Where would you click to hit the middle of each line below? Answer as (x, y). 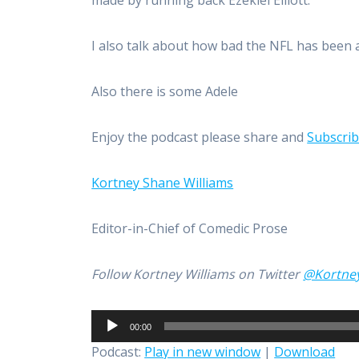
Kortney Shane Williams (163, 183)
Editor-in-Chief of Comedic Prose (190, 229)
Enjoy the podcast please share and (200, 137)
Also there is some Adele (165, 92)
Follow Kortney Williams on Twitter (198, 274)
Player (110, 339)
